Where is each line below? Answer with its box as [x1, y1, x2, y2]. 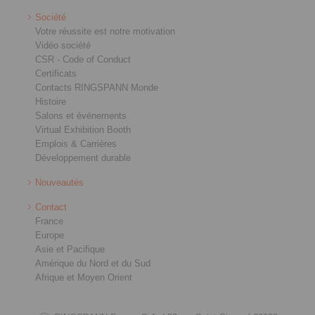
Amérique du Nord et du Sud [35, 257, 150, 269]
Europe [35, 229, 64, 240]
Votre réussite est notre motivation [35, 25, 175, 37]
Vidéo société [35, 39, 91, 51]
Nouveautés [35, 176, 84, 188]
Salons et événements [35, 110, 127, 121]
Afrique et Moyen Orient [35, 271, 132, 283]
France [35, 215, 63, 226]
